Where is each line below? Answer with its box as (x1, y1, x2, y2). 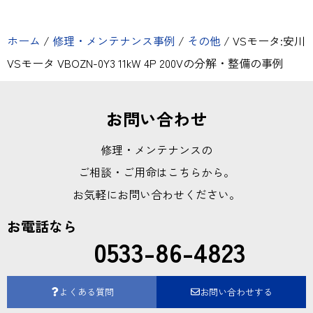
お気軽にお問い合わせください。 (73, 185, 240, 203)
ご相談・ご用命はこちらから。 (78, 163, 235, 180)
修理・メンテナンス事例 (52, 31, 175, 49)
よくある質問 (59, 284, 114, 298)
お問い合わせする (199, 284, 272, 298)
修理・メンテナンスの (101, 140, 212, 158)
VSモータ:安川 (230, 31, 305, 49)
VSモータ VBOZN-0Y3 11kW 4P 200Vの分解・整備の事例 (7, 54, 284, 71)
